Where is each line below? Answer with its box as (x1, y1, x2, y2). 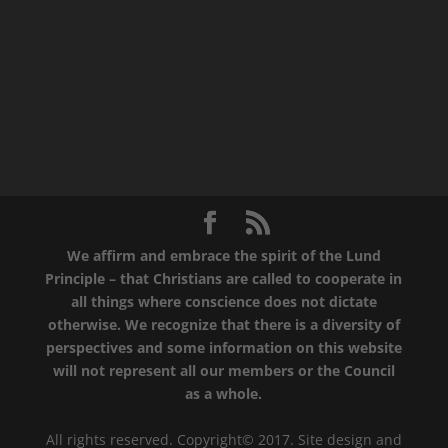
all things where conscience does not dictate (70, 291, 377, 311)
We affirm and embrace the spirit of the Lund (66, 245, 381, 265)
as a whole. (185, 383, 263, 403)
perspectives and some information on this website (45, 337, 402, 357)
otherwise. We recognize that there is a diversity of (47, 314, 400, 334)
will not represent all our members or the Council (52, 360, 395, 380)
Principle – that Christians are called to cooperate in (45, 268, 403, 288)
